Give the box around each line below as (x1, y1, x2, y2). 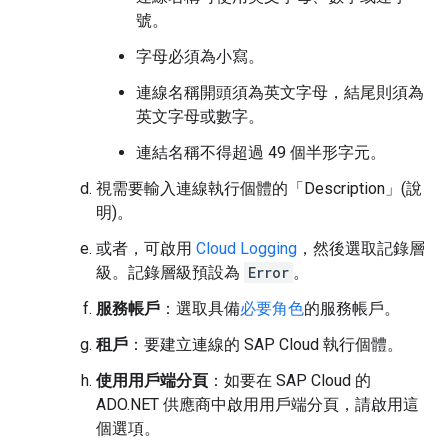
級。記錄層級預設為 (96, 263, 244, 282)
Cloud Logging (196, 239, 297, 258)
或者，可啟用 (96, 239, 196, 258)
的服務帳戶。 (304, 299, 400, 318)
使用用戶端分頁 (96, 371, 208, 390)
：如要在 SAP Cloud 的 (208, 371, 371, 390)
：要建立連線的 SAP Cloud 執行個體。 (128, 335, 403, 354)
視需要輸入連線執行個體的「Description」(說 (96, 179, 422, 198)
